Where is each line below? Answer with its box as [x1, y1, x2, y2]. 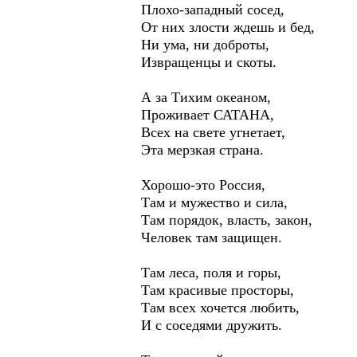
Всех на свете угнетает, [141, 124, 285, 140]
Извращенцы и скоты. [141, 54, 277, 70]
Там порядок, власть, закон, [141, 212, 312, 228]
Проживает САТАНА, [141, 107, 274, 123]
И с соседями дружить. [141, 317, 282, 333]
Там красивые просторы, [141, 282, 294, 298]
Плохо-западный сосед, [141, 2, 284, 18]
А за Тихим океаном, [141, 89, 271, 105]
